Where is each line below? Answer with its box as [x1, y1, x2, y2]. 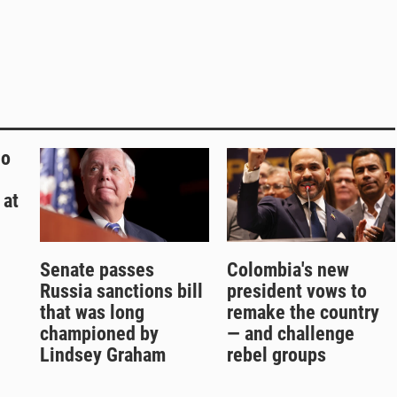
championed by [40, 323, 159, 346]
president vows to [226, 280, 367, 303]
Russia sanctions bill [40, 280, 203, 303]
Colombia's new [226, 259, 349, 282]
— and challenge [226, 323, 354, 346]
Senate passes [40, 259, 154, 282]
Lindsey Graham [40, 344, 166, 367]
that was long [40, 301, 144, 324]
